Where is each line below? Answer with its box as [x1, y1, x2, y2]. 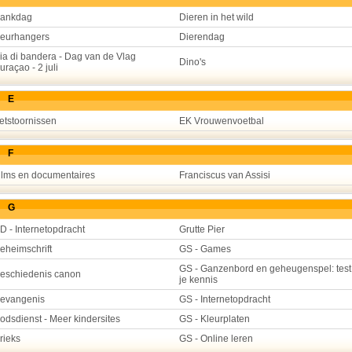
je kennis [179, 274, 218, 285]
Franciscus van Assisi [179, 170, 270, 181]
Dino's [179, 57, 206, 68]
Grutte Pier [179, 224, 225, 235]
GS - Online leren [179, 333, 253, 344]
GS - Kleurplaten [179, 313, 250, 324]
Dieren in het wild [179, 12, 254, 23]
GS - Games [179, 244, 231, 255]
